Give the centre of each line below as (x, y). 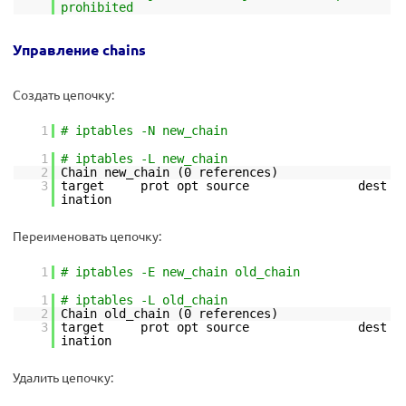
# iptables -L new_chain (144, 159)
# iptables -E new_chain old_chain (180, 272)
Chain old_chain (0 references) (169, 314)
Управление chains (79, 49)
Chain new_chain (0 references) (169, 172)
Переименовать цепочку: (87, 236)
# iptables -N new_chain (144, 130)
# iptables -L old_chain (144, 300)
